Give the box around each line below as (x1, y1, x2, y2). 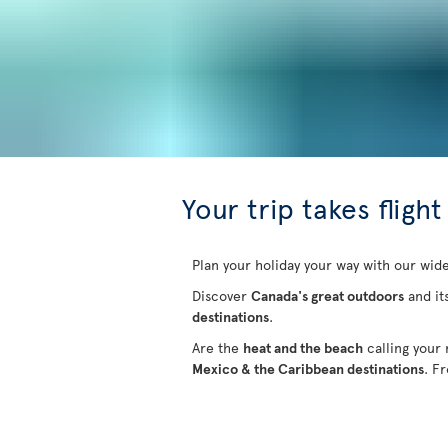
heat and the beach (243, 338, 363, 357)
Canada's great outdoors (251, 286, 404, 305)
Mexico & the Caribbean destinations (192, 359, 424, 378)
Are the (192, 338, 243, 357)
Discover (192, 286, 251, 305)
